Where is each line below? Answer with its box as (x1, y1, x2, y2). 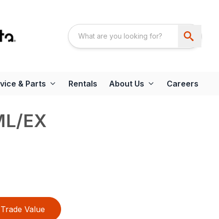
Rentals (68, 79, 97, 89)
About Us (109, 79, 144, 89)
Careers (167, 79, 198, 89)
